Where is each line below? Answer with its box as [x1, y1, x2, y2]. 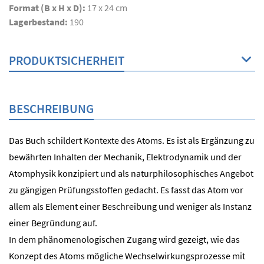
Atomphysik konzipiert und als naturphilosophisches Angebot [9, 167, 253, 179]
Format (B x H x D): [9, 1, 87, 14]
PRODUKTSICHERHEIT [9, 52, 124, 68]
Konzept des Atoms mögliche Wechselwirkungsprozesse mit [9, 249, 245, 262]
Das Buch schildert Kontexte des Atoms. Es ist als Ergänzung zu [9, 134, 255, 146]
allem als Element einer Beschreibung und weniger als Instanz [9, 200, 252, 212]
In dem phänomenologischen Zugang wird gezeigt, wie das [9, 233, 240, 245]
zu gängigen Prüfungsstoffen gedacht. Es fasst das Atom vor [9, 183, 243, 196]
